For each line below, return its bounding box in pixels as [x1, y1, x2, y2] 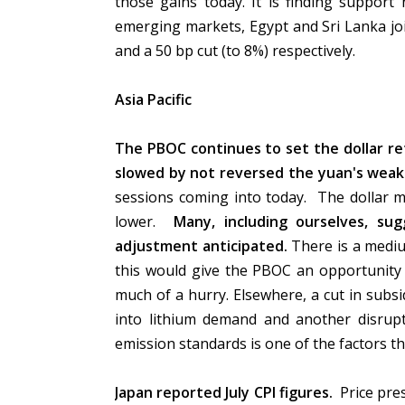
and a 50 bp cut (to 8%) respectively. [115, 41, 363, 61]
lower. [115, 212, 174, 231]
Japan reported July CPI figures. [115, 382, 333, 402]
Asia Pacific [115, 89, 192, 109]
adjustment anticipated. [115, 236, 292, 256]
